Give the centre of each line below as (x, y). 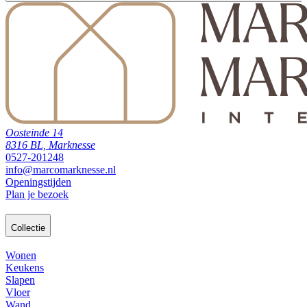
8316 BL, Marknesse (50, 145)
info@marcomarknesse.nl (61, 169)
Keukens (25, 268)
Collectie (28, 228)
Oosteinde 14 (34, 132)
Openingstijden (38, 182)
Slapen (20, 280)
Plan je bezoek (37, 194)
